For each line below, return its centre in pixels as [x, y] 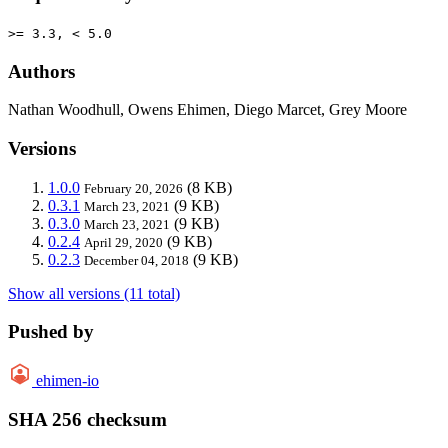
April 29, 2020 [123, 242]
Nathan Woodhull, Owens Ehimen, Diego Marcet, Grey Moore [207, 110]
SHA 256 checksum [87, 419]
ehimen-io [67, 381]
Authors [41, 71]
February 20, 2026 [133, 188]
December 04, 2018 [136, 260]
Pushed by [51, 332]
